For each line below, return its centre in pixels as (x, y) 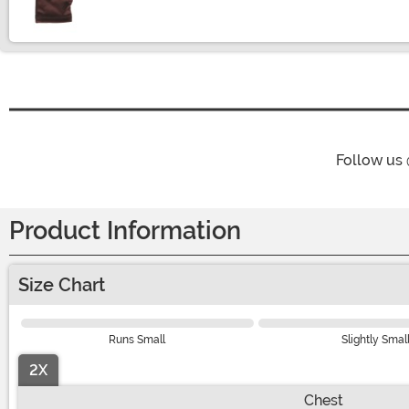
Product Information (125, 231)
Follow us (371, 161)
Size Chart (62, 285)
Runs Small (137, 340)
